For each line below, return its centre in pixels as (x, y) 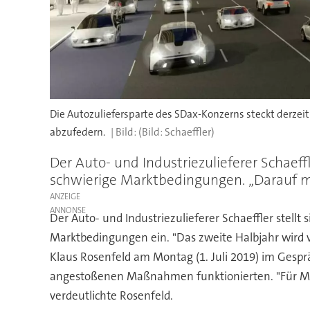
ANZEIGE (65, 197)
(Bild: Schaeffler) (176, 132)
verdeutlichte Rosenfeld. (111, 296)
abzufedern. (77, 132)
